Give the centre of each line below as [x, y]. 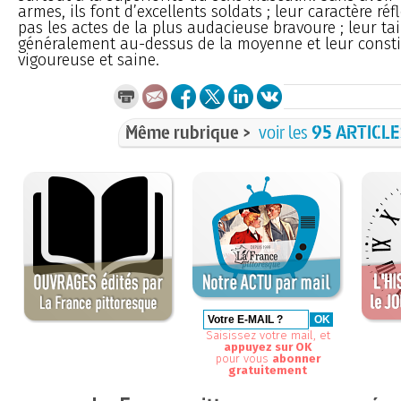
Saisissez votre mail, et [268, 335]
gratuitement [268, 370]
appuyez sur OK [268, 346]
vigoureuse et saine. [89, 60]
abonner [296, 358]
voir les [286, 132]
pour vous [244, 358]
